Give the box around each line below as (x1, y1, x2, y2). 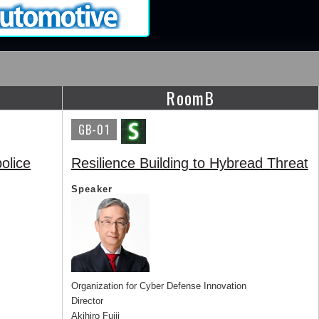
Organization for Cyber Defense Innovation (70, 281, 246, 292)
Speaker (70, 184, 113, 195)
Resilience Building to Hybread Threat (70, 155, 308, 172)
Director (70, 296, 103, 307)
